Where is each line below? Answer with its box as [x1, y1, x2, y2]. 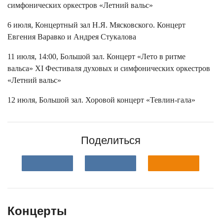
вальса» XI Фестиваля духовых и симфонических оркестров [7, 64, 210, 73]
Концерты [7, 204, 67, 218]
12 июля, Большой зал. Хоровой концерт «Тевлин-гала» [7, 96, 195, 105]
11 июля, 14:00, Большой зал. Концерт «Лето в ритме [7, 52, 185, 61]
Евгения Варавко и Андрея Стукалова [7, 33, 136, 41]
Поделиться [80, 134, 141, 147]
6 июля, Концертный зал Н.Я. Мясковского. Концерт [7, 21, 185, 30]
